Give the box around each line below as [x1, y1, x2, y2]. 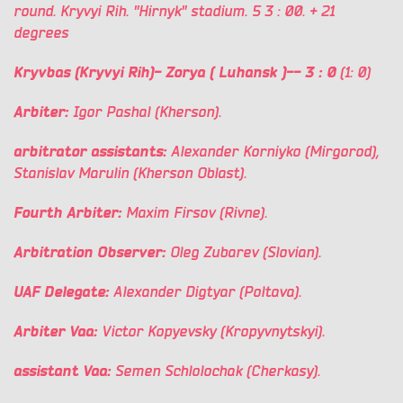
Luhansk [219, 63, 282, 83]
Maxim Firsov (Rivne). [126, 203, 267, 223]
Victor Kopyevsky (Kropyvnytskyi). [102, 322, 325, 342]
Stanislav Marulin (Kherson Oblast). [13, 164, 246, 184]
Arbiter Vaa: [13, 322, 102, 342]
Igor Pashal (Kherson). [73, 103, 221, 122]
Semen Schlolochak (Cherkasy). [115, 362, 320, 381]
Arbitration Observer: [13, 243, 170, 263]
